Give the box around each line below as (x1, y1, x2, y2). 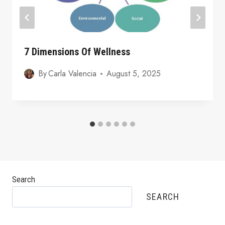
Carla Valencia (48, 68, 97, 80)
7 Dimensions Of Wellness (24, 46, 130, 58)
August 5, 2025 (106, 68, 161, 80)
